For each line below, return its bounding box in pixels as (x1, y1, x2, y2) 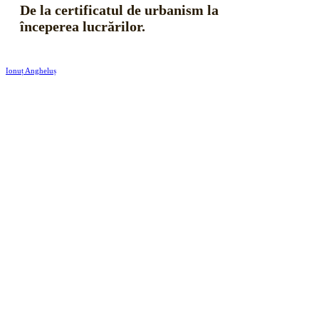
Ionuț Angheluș (6, 66, 56, 75)
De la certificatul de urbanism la (20, 1, 219, 18)
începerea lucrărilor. (20, 18, 149, 34)
